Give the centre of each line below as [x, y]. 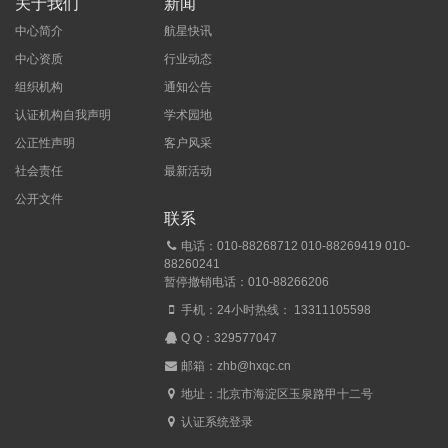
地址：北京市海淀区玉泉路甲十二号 [276, 394]
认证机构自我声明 [63, 115]
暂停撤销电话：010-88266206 [247, 282]
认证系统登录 [217, 422]
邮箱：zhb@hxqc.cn [235, 366]
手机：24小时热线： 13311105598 [275, 310]
